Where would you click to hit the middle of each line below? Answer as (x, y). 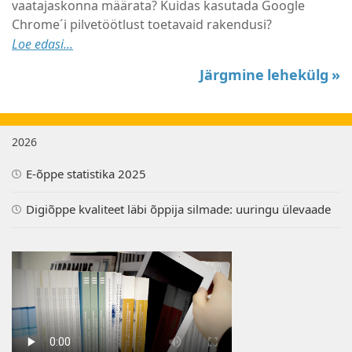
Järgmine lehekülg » (270, 75)
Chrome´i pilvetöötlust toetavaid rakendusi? (142, 24)
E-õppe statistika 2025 (86, 174)
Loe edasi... (42, 44)
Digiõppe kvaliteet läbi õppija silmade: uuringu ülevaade (178, 209)
